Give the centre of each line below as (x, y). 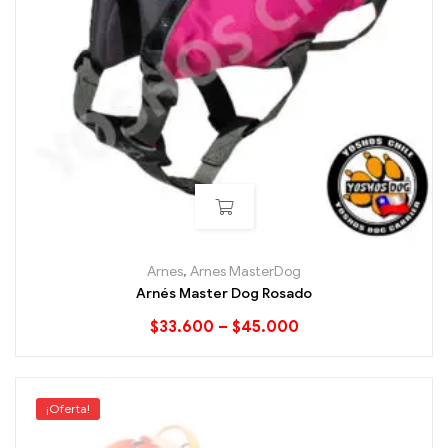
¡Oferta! (68, 408)
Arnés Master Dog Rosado (224, 294)
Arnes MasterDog (245, 272)
